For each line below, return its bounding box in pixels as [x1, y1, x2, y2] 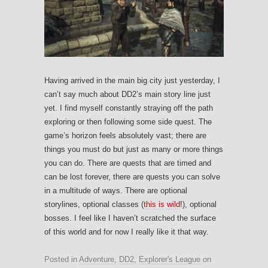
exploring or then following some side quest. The [44, 117, 212, 126]
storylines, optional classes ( [44, 199, 144, 209]
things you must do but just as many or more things [44, 144, 223, 154]
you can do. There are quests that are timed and [44, 158, 211, 167]
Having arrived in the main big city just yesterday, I [44, 75, 220, 85]
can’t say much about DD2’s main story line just [44, 89, 211, 99]
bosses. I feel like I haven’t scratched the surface [44, 213, 216, 223]
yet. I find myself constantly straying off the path [44, 103, 213, 112]
